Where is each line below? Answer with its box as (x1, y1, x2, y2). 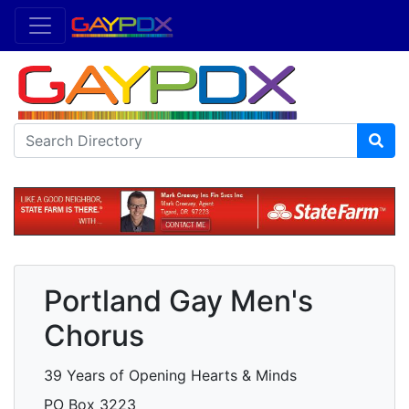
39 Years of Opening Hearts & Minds (44, 366, 297, 385)
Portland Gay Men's (44, 283, 313, 320)
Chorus (44, 318, 144, 354)
